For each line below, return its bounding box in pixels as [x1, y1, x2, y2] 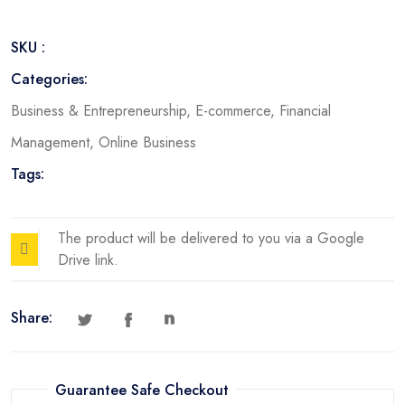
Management [11, 131, 89, 153]
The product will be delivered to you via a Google [58, 227, 364, 249]
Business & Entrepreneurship [11, 99, 186, 121]
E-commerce [195, 99, 270, 121]
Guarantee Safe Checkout [55, 379, 229, 400]
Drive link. [58, 249, 118, 270]
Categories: [11, 68, 88, 89]
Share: [11, 306, 52, 328]
